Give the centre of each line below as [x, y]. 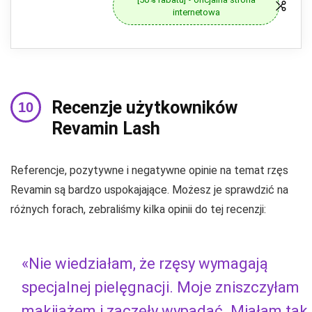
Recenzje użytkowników [145, 107]
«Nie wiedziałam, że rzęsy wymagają [145, 263]
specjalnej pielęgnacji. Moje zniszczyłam [161, 287]
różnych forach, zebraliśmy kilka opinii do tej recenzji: [138, 209]
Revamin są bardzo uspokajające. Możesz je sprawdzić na [149, 189]
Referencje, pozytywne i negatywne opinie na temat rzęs [149, 170]
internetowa [196, 12]
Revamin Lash [106, 128]
